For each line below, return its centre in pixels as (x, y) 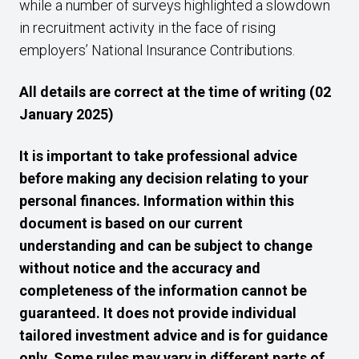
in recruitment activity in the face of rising (147, 28)
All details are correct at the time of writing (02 (175, 92)
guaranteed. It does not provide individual (158, 313)
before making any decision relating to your (164, 178)
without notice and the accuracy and (140, 268)
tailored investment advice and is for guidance (173, 335)
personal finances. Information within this (157, 201)
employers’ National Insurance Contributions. (159, 50)
